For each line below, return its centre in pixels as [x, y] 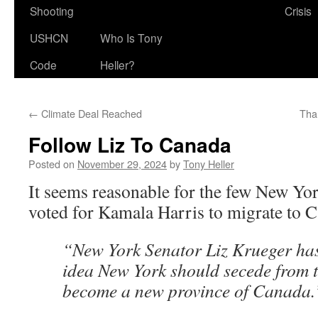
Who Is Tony [131, 38]
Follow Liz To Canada [130, 144]
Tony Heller [209, 164]
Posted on [51, 164]
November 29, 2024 [122, 164]
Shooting [52, 11]
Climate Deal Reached [90, 113]
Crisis [298, 11]
